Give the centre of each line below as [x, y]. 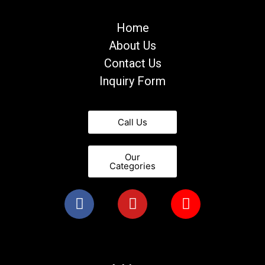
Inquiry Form [132, 81]
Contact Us [132, 64]
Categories [132, 166]
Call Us [132, 122]
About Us [132, 46]
